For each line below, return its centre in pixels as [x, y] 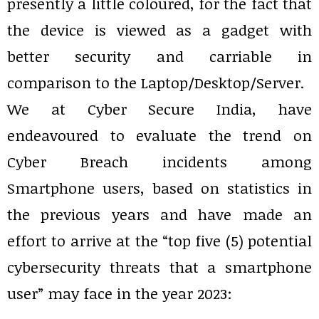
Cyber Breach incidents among [159, 162]
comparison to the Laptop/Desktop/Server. [156, 83]
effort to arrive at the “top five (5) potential [159, 241]
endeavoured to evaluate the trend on [159, 135]
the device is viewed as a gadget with [159, 30]
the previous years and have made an [159, 214]
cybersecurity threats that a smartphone [159, 267]
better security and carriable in [159, 56]
